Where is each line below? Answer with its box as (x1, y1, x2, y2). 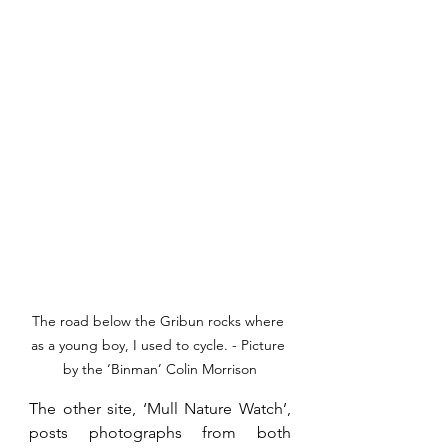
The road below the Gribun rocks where (32, 312, 288, 331)
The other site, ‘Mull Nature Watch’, (29, 399, 291, 419)
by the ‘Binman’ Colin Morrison (63, 360, 257, 379)
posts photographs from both (29, 423, 291, 443)
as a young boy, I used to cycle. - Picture (31, 336, 289, 355)
